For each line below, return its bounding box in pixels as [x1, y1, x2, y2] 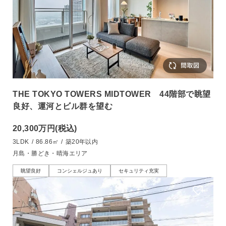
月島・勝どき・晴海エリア [13, 149, 88, 157]
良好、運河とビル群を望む [13, 101, 112, 110]
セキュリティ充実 [119, 167, 159, 174]
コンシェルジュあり [57, 167, 102, 174]
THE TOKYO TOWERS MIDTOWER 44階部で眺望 [13, 89, 211, 98]
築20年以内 [65, 138, 98, 145]
